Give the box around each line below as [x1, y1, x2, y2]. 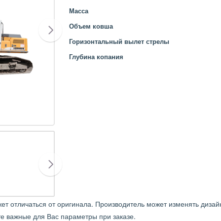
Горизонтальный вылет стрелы [69, 37, 169, 46]
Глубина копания [69, 52, 123, 61]
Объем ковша [69, 21, 113, 31]
